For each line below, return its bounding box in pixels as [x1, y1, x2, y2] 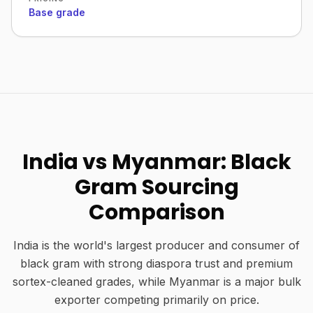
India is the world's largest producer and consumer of [13, 238, 300, 252]
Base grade [29, 6, 85, 18]
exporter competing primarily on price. [54, 293, 259, 307]
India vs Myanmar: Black [22, 147, 291, 177]
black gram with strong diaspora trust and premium [20, 256, 293, 270]
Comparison [88, 198, 225, 227]
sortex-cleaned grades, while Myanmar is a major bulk [12, 275, 301, 289]
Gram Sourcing [74, 173, 239, 202]
